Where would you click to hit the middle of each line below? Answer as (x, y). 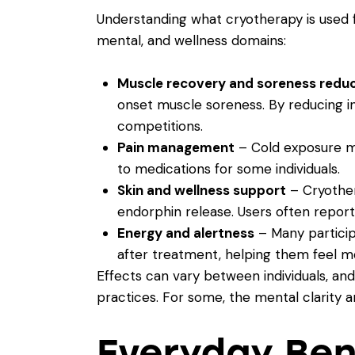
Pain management (176, 147)
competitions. (160, 126)
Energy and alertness (185, 233)
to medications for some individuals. (228, 168)
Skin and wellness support (201, 190)
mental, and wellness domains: (191, 40)
